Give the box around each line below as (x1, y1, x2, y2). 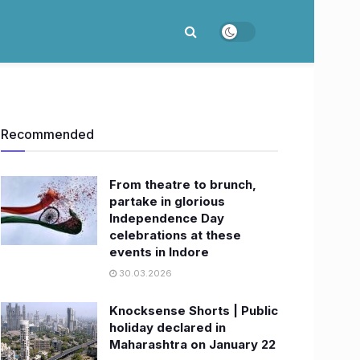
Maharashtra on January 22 (109, 337, 276, 352)
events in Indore (109, 244, 209, 260)
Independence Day (109, 211, 224, 226)
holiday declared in (109, 320, 226, 335)
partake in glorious (109, 194, 225, 209)
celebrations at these (109, 227, 241, 243)
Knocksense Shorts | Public (109, 303, 278, 318)
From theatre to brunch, (109, 177, 256, 192)
